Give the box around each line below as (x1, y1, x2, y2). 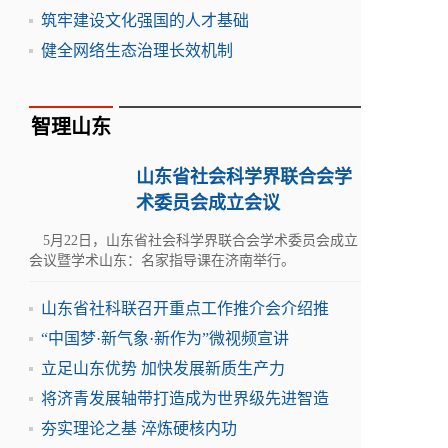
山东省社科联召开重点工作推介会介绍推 (41, 300, 329, 317)
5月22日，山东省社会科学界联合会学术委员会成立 (29, 233, 358, 248)
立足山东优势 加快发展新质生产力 (41, 360, 285, 377)
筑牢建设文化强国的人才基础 (41, 12, 249, 29)
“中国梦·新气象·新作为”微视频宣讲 (41, 330, 289, 347)
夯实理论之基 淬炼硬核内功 (41, 420, 237, 437)
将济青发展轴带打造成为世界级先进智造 (41, 390, 329, 407)
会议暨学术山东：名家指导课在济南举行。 (29, 253, 295, 268)
